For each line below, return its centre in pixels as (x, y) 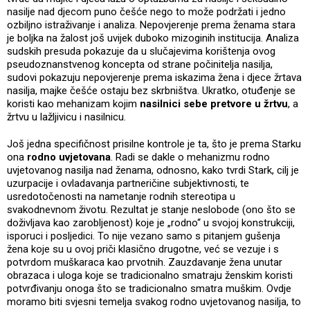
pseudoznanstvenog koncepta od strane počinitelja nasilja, (140, 65)
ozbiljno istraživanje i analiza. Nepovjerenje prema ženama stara (151, 25)
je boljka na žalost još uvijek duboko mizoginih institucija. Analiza (153, 38)
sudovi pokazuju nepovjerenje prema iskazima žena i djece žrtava (154, 78)
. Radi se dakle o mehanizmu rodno (190, 157)
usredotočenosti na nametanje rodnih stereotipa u (121, 197)
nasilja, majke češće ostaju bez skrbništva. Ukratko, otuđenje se (151, 91)
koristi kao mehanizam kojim (73, 104)
